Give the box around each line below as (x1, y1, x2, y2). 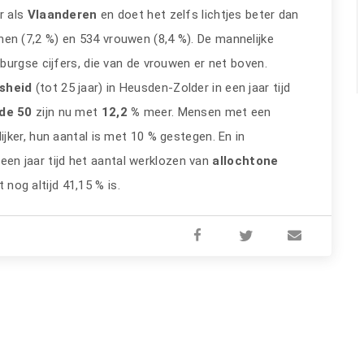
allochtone (212, 154, 279, 168)
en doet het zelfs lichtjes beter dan (100, 7, 299, 22)
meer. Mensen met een (140, 105, 271, 119)
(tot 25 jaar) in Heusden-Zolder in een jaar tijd (35, 80, 291, 95)
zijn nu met (32, 105, 102, 119)
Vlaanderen (27, 7, 101, 22)
